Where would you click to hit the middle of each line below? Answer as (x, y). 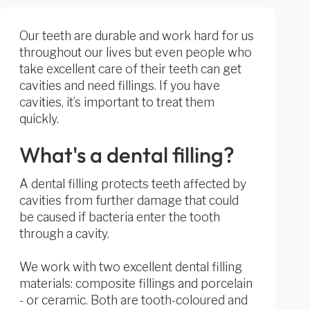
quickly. (39, 119)
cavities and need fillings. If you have (119, 85)
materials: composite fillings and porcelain (136, 283)
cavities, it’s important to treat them (117, 102)
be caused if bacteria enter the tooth (119, 217)
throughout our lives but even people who (135, 52)
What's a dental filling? (127, 155)
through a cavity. (64, 234)
